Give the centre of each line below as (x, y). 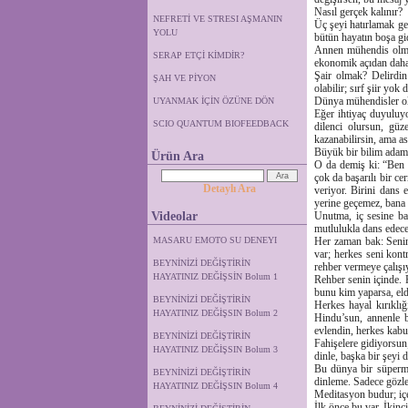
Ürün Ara (178, 156)
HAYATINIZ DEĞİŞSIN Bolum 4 (215, 386)
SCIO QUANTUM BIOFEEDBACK (221, 123)
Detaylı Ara (229, 189)
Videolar (174, 216)
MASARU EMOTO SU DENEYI (215, 240)
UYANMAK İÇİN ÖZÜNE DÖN (214, 101)
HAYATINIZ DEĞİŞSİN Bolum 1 (215, 276)
